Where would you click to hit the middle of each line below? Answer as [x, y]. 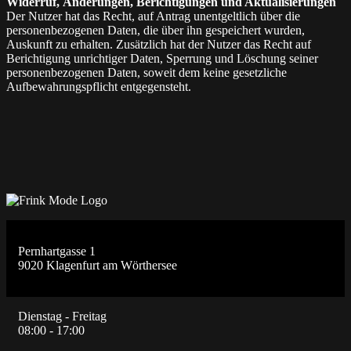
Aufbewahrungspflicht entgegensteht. [99, 87]
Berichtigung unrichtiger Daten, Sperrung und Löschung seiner [162, 59]
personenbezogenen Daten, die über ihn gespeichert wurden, [156, 31]
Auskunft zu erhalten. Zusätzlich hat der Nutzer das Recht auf [159, 45]
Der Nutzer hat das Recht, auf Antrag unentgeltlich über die [153, 16]
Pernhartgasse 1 [57, 251]
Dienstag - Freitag [62, 317]
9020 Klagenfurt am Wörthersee [98, 266]
